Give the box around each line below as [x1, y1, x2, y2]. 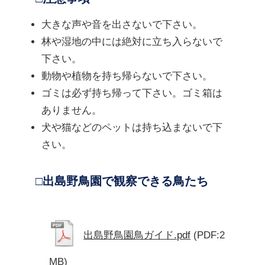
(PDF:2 [193, 229, 225, 241]
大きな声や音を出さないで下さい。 [41, 19, 202, 31]
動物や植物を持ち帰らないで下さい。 [41, 70, 212, 82]
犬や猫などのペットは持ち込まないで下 [41, 122, 222, 134]
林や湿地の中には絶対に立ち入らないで [41, 36, 222, 48]
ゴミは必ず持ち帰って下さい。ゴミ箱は [41, 88, 222, 99]
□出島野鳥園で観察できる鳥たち [35, 174, 208, 188]
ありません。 [41, 105, 102, 117]
